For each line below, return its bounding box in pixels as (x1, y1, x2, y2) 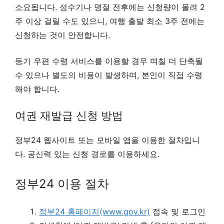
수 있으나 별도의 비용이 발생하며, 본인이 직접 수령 (15, 69, 202, 80)
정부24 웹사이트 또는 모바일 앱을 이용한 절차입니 (15, 134, 200, 145)
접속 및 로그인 (150, 206, 205, 216)
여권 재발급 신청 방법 (15, 108, 123, 122)
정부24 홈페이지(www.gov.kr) (39, 206, 150, 216)
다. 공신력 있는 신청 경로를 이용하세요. (15, 148, 159, 159)
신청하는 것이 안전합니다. (15, 29, 110, 40)
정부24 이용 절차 (15, 176, 109, 191)
